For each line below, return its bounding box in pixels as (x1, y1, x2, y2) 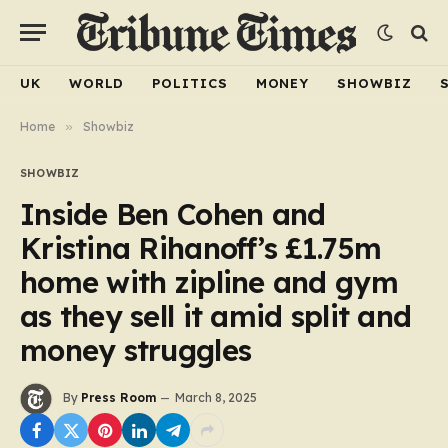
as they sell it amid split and (20, 298, 412, 334)
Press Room (81, 390, 156, 406)
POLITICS (152, 74, 228, 91)
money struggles (20, 332, 252, 368)
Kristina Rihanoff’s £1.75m (20, 230, 382, 266)
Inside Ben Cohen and (20, 196, 326, 232)
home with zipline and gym (20, 264, 398, 300)
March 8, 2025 (175, 390, 257, 406)
